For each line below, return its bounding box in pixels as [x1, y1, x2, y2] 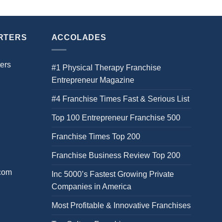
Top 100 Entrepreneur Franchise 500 [51, 113, 180, 122]
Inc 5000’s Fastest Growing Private [51, 170, 174, 178]
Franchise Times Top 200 [51, 132, 140, 141]
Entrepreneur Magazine [51, 76, 134, 84]
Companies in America [51, 182, 131, 191]
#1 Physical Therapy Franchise [51, 63, 161, 72]
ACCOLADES [51, 33, 107, 42]
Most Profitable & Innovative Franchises [51, 201, 191, 210]
